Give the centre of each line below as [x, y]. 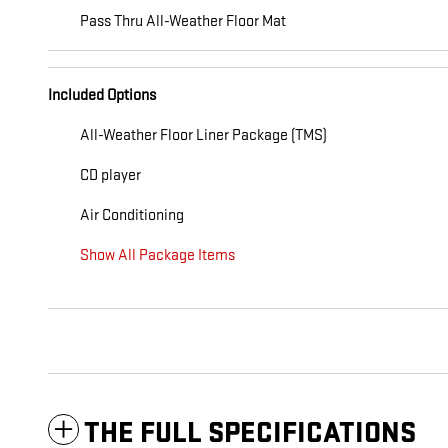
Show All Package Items [157, 256]
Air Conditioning [132, 216]
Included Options [102, 96]
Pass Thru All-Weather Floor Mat [183, 22]
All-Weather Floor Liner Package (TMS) [203, 136]
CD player [110, 176]
